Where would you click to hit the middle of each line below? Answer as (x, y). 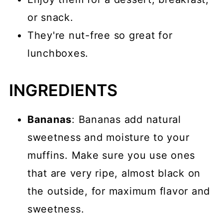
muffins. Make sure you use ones (111, 156)
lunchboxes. (58, 54)
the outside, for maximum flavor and (119, 191)
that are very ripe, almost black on (114, 173)
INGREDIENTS (63, 91)
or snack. (50, 18)
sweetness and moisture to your (108, 138)
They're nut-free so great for (100, 36)
